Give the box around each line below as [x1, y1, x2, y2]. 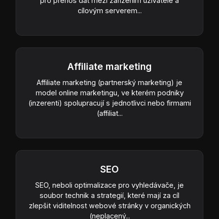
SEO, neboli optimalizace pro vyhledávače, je [35, 180, 184, 189]
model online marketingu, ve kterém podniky [35, 88, 184, 97]
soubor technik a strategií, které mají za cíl [40, 191, 179, 199]
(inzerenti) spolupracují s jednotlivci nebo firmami [28, 98, 191, 107]
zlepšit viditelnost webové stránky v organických [28, 201, 191, 210]
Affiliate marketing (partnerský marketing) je [37, 78, 182, 87]
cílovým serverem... [77, 6, 142, 15]
